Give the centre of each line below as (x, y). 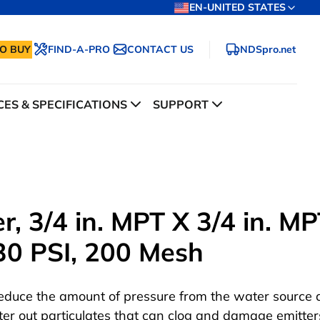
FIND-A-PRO (79, 49)
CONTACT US (160, 49)
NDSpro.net (268, 49)
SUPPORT (181, 105)
